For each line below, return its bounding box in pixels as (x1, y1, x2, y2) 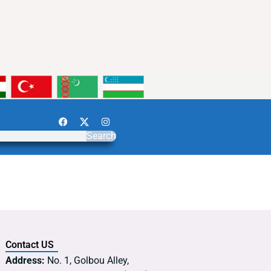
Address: (5, 255, 45, 267)
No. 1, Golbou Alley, (45, 255, 129, 267)
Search (86, 130, 116, 142)
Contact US (5, 239, 54, 251)
